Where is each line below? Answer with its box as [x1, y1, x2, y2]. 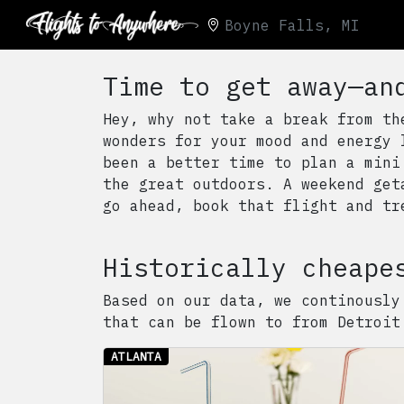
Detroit [337, 313, 400, 331]
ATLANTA [111, 349, 161, 364]
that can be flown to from [103, 313, 337, 331]
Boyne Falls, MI [225, 15, 360, 34]
